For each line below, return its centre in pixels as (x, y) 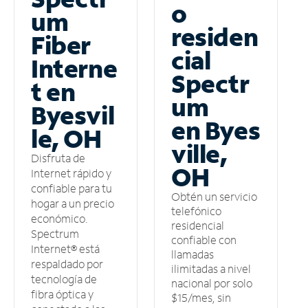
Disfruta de (58, 158)
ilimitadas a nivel (211, 268)
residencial (198, 225)
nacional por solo (212, 283)
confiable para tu (71, 188)
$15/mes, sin (201, 297)
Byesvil (73, 115)
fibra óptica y (62, 294)
